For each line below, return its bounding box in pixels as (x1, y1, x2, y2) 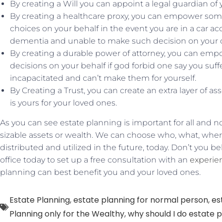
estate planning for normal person (73, 194, 208, 206)
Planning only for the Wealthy (9, 208, 124, 220)
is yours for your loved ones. (10, 98, 117, 108)
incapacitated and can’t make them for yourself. (10, 73, 196, 83)
